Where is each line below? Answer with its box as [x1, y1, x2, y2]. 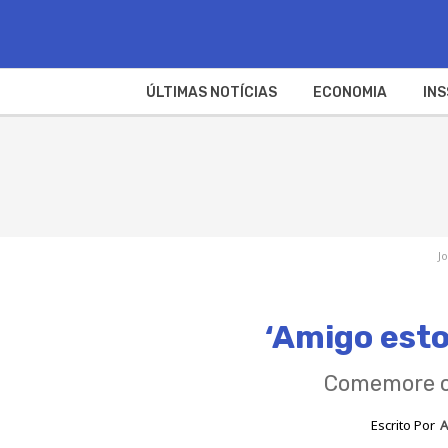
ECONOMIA [312, 83, 387, 101]
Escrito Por [370, 416, 438, 435]
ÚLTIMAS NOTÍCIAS [145, 83, 277, 101]
